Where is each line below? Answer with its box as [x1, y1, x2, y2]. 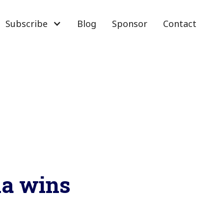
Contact [163, 18, 196, 30]
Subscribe [5, 18, 48, 30]
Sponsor [112, 18, 147, 30]
